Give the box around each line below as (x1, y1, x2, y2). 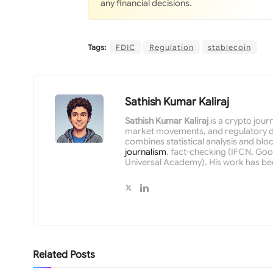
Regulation (149, 42, 194, 52)
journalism (124, 146, 166, 157)
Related (32, 248, 68, 261)
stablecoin (207, 42, 251, 52)
